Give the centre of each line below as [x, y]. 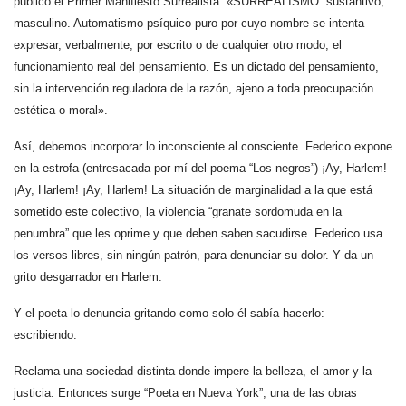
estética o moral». [61, 110]
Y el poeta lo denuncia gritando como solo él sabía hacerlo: [169, 313]
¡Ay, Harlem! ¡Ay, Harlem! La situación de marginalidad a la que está [193, 190]
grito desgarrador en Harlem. [88, 277]
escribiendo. [47, 335]
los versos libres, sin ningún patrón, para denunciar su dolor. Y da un [193, 255]
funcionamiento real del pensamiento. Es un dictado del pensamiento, [196, 67]
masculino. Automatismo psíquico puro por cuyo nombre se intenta [189, 23]
